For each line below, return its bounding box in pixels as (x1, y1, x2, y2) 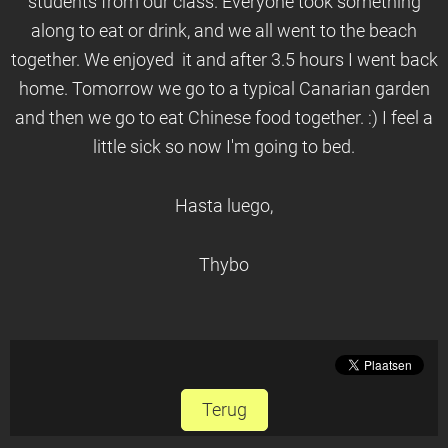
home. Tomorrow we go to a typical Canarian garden (18, 79, 430, 99)
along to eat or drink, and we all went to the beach (31, 21, 417, 41)
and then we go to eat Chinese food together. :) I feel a (15, 108, 433, 128)
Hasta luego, (175, 196, 273, 216)
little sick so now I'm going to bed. (93, 137, 355, 157)
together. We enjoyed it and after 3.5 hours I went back (10, 50, 438, 70)
